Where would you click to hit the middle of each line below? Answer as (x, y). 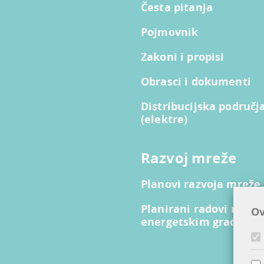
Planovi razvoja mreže (201, 184)
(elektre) (164, 119)
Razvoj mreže (189, 158)
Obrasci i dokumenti (196, 82)
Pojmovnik (170, 32)
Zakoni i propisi (183, 57)
